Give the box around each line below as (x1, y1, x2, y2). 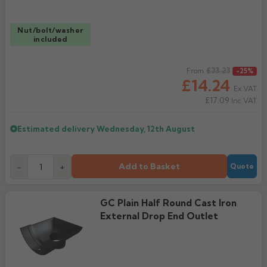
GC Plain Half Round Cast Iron (100, 197, 237, 209)
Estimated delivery (17, 124, 97, 133)
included (33, 34, 67, 44)
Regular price (10, 66, 67, 77)
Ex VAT (234, 84, 257, 93)
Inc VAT (229, 96, 257, 105)
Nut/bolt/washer (17, 25, 83, 35)
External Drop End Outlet (100, 210, 218, 222)
